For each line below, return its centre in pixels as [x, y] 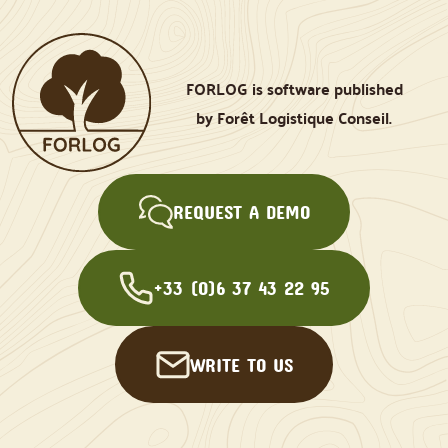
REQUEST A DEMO [241, 211]
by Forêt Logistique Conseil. [294, 118]
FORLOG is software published [294, 89]
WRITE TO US [241, 364]
